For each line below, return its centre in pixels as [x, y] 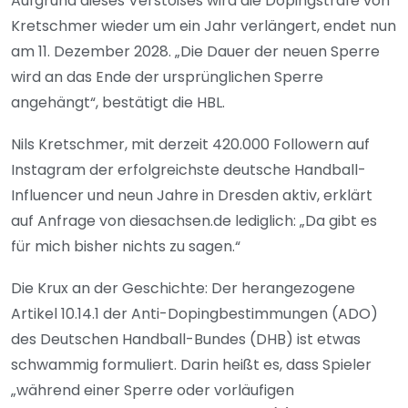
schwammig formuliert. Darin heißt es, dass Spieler [191, 364]
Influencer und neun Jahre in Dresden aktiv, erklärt [192, 195]
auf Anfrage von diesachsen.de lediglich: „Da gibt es [194, 220]
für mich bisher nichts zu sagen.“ [127, 246]
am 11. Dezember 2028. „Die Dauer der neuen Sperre [195, 51]
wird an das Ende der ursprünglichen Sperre [167, 76]
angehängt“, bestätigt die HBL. [120, 102]
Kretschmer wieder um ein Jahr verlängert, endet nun [204, 25]
